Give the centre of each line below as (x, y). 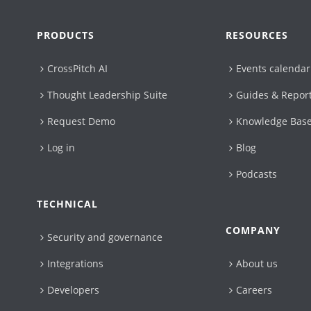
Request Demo (82, 121)
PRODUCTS (66, 35)
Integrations (76, 264)
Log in (61, 148)
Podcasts (257, 174)
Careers (254, 290)
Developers (74, 290)
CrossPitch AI (78, 69)
